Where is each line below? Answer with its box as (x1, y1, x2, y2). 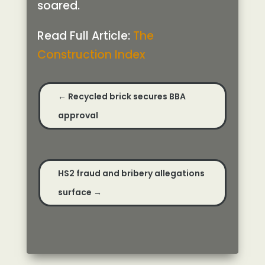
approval (57, 109, 98, 122)
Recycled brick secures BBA (67, 91, 186, 103)
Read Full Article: (37, 28, 133, 44)
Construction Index (37, 47, 145, 63)
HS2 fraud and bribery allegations (57, 167, 205, 180)
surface (57, 186, 92, 199)
